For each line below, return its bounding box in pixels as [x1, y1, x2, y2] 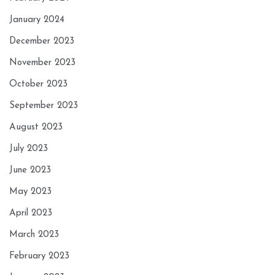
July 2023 [9, 144, 48, 154]
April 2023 [9, 209, 52, 219]
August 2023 [9, 123, 63, 133]
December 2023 [9, 37, 74, 47]
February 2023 [9, 252, 69, 261]
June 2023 [9, 166, 51, 176]
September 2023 [9, 101, 78, 111]
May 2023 [9, 187, 52, 197]
